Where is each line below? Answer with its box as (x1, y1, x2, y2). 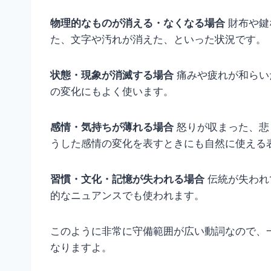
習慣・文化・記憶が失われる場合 (50, 173, 204, 186)
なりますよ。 (50, 241, 112, 254)
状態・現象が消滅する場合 (50, 69, 174, 82)
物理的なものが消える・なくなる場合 (50, 17, 225, 30)
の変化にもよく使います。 (50, 85, 174, 98)
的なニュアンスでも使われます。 (50, 189, 204, 202)
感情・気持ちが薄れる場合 (50, 121, 174, 134)
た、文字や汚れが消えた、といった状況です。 (50, 33, 266, 46)
